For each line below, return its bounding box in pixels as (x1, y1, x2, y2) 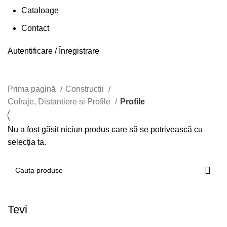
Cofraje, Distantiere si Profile (8, 97, 112, 106)
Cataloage (21, 6, 59, 15)
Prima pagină (8, 84, 58, 93)
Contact (21, 23, 49, 32)
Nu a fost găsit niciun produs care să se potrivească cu (8, 125, 203, 134)
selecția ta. (8, 137, 46, 146)
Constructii (65, 84, 106, 93)
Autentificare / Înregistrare (8, 46, 99, 55)
